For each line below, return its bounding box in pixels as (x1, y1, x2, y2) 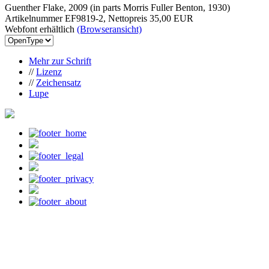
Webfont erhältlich (5, 23, 77, 34)
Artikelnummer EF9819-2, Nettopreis (5, 13, 150, 23)
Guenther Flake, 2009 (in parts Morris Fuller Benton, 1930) (5, 2, 230, 13)
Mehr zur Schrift (29, 55, 91, 66)
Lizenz (36, 66, 62, 77)
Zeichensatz (36, 77, 81, 88)
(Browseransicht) (77, 23, 142, 34)
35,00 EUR (150, 13, 193, 23)
